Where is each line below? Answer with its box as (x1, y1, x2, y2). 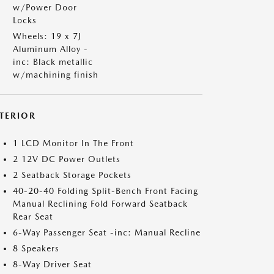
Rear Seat (13, 212, 53, 221)
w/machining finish (13, 70, 98, 80)
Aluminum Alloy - (13, 44, 88, 54)
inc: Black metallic (13, 57, 93, 67)
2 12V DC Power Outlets (13, 154, 120, 164)
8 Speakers (13, 243, 59, 253)
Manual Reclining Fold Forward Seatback (13, 199, 188, 209)
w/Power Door (13, 2, 77, 12)
